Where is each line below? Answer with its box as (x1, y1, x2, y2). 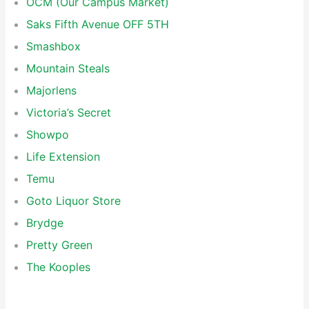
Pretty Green (26, 238, 92, 252)
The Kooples (26, 260, 90, 274)
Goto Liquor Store (26, 194, 121, 208)
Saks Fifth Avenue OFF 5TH (26, 17, 169, 31)
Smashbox (26, 39, 81, 53)
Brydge (26, 216, 63, 230)
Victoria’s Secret (26, 106, 111, 119)
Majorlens (26, 83, 77, 97)
